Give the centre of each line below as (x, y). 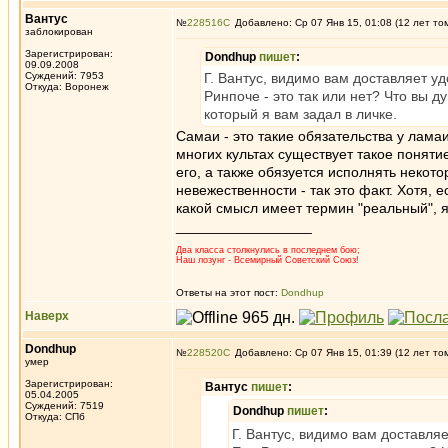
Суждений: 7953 (64, 75)
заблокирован (59, 31)
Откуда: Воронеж (67, 86)
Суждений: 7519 (64, 405)
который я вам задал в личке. (300, 114)
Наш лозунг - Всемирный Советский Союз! (267, 260)
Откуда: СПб (55, 416)
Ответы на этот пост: (228, 292)
